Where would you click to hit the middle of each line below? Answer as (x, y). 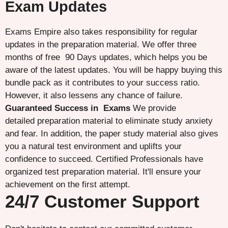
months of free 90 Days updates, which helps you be (106, 58)
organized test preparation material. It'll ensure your (103, 172)
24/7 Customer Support (102, 202)
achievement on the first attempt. (68, 185)
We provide (153, 108)
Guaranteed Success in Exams (68, 108)
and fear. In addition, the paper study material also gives (112, 134)
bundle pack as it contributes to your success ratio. (103, 83)
